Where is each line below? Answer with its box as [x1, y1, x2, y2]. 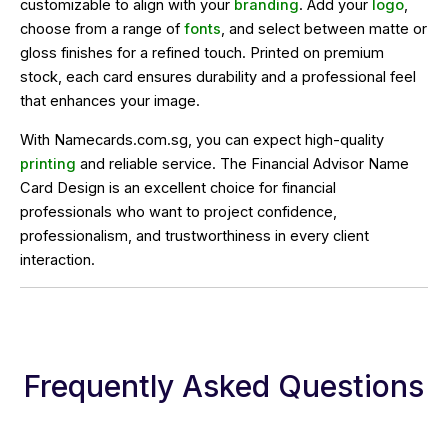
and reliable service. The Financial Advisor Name [76, 155, 409, 174]
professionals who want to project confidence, [20, 203, 337, 222]
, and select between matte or [221, 20, 427, 39]
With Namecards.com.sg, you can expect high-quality [20, 131, 384, 150]
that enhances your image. [20, 92, 200, 111]
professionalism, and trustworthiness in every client [20, 227, 369, 246]
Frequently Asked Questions [24, 367, 424, 404]
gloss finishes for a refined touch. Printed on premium [20, 44, 384, 63]
